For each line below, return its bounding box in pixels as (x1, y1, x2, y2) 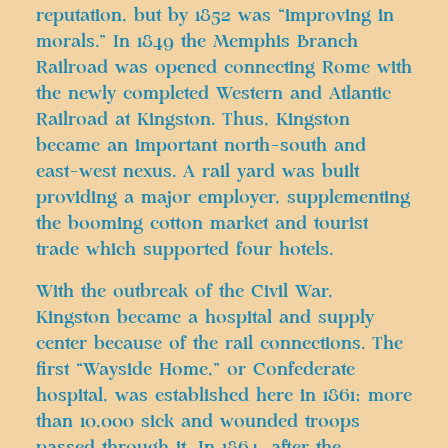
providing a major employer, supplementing (36, 188, 410, 207)
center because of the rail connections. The (36, 334, 403, 353)
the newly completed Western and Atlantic (36, 84, 391, 103)
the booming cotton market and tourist (36, 214, 368, 233)
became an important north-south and (36, 136, 366, 155)
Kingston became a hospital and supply (36, 308, 374, 327)
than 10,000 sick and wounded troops (36, 412, 360, 431)
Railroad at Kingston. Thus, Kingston (36, 110, 350, 129)
